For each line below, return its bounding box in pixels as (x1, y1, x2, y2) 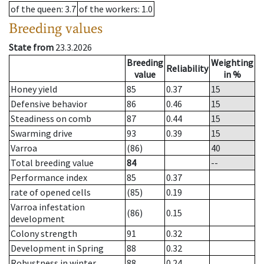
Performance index (11, 171, 87, 184)
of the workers (79, 3, 138, 15)
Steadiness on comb (11, 113, 91, 125)
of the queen (11, 3, 61, 15)
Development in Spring (11, 242, 104, 255)
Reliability (166, 62, 208, 75)
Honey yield (11, 83, 57, 95)
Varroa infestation (11, 201, 85, 213)
